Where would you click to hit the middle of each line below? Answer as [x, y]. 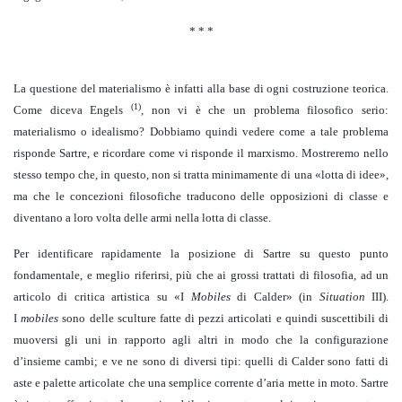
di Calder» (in [275, 297]
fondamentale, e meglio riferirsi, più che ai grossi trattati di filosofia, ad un [201, 275]
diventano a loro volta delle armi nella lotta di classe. [142, 218]
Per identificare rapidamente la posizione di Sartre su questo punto [201, 254]
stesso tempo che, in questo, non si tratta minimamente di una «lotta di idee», [201, 175]
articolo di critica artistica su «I [102, 297]
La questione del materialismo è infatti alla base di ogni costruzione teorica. [201, 89]
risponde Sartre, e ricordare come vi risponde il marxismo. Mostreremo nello [201, 153]
